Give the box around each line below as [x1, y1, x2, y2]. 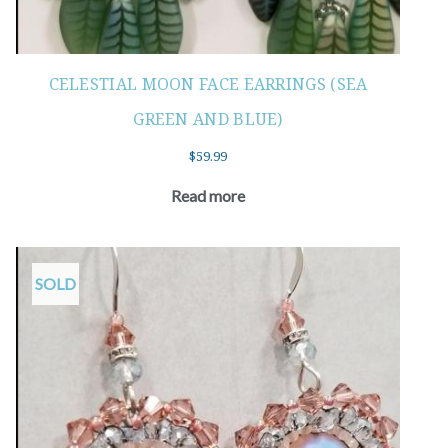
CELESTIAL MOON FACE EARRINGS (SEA [48, 72, 368, 95]
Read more [171, 186, 245, 206]
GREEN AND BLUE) [133, 107, 283, 130]
